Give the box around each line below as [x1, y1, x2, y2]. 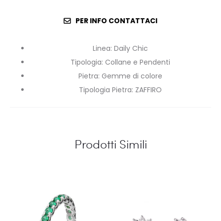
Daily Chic [114, 43, 148, 53]
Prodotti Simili [74, 136, 147, 152]
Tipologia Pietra [79, 85, 132, 95]
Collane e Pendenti [105, 57, 170, 67]
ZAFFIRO [135, 85, 162, 95]
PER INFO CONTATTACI [75, 16, 157, 26]
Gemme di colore [102, 71, 162, 81]
